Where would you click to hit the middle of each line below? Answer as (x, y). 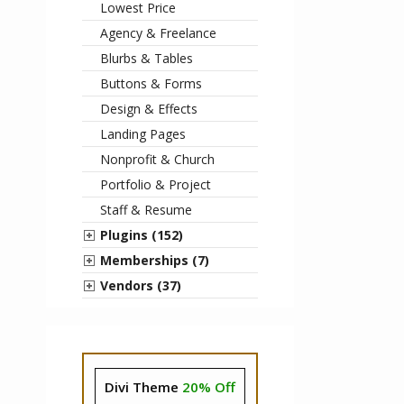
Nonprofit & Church (157, 159)
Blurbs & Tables (147, 58)
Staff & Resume (146, 210)
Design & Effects (149, 109)
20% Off (209, 387)
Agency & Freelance (158, 33)
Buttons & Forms (151, 83)
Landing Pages (143, 134)
